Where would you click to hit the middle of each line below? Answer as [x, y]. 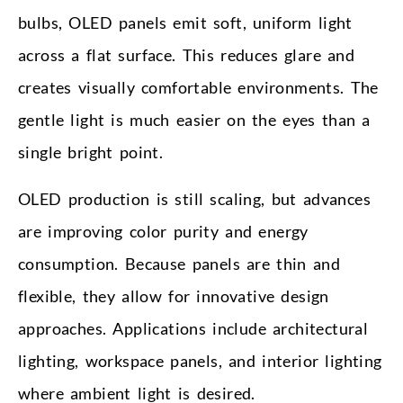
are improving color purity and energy [163, 231]
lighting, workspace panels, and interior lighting [200, 360]
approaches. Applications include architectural [193, 328]
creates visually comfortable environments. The [198, 87]
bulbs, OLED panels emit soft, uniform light [185, 22]
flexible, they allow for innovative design [174, 296]
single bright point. [91, 152]
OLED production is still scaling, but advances [194, 198]
